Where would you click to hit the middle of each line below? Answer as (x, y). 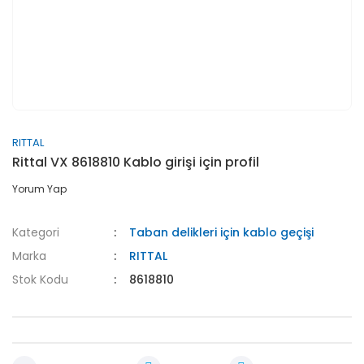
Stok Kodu (40, 279)
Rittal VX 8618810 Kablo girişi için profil (136, 162)
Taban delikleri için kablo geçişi (222, 232)
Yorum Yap (39, 189)
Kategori (36, 232)
